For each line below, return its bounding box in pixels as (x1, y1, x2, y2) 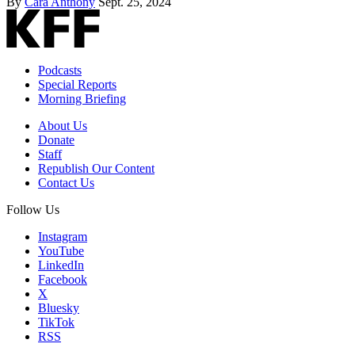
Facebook (38, 272, 87, 286)
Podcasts (38, 63, 82, 77)
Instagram (38, 229, 87, 243)
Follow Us (6, 202, 59, 216)
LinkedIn (38, 258, 84, 272)
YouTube (38, 243, 84, 258)
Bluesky (38, 300, 79, 315)
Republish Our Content (38, 161, 155, 175)
